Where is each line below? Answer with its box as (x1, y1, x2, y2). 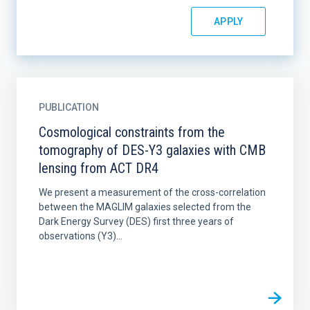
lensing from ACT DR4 (39, 160, 158, 176)
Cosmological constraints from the (39, 124, 225, 140)
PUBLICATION (39, 102, 99, 113)
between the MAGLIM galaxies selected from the (39, 201, 251, 212)
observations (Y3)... (39, 230, 122, 241)
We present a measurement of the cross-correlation (39, 187, 266, 198)
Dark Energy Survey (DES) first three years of (39, 216, 234, 227)
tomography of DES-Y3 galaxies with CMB (39, 142, 266, 158)
